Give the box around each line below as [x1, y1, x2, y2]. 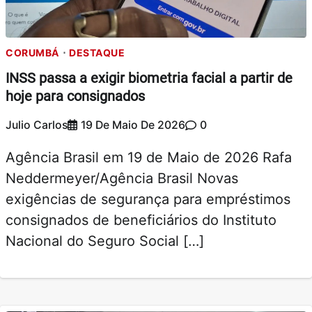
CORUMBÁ [6, 46, 59, 58]
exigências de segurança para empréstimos [6, 191, 290, 208]
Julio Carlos [6, 118, 68, 132]
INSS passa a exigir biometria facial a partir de [6, 70, 292, 87]
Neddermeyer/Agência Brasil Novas [6, 170, 238, 187]
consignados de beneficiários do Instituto [6, 212, 276, 229]
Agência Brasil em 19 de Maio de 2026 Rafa [6, 149, 292, 166]
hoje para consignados [6, 88, 145, 105]
